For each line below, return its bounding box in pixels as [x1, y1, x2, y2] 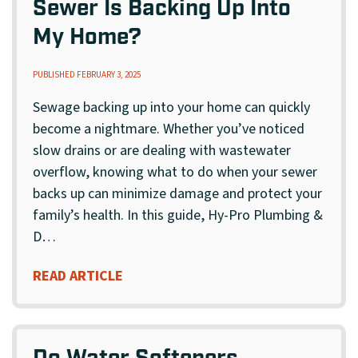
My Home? [33, 27, 141, 50]
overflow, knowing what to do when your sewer [33, 162, 317, 183]
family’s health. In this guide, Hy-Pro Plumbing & [33, 205, 323, 226]
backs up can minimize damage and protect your [33, 184, 322, 205]
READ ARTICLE [33, 265, 123, 286]
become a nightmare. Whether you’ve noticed [33, 119, 304, 140]
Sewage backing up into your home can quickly [33, 97, 310, 118]
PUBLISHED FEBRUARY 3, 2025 [33, 69, 141, 82]
